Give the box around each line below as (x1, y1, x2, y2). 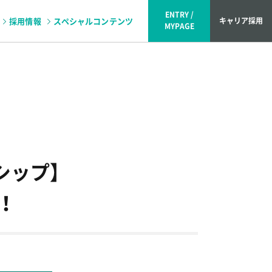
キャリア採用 (219, 15, 263, 26)
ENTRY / (165, 9, 194, 20)
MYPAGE (164, 21, 194, 32)
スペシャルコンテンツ (53, 15, 133, 27)
